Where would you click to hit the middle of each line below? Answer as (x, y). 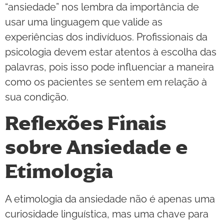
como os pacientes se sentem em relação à (106, 82)
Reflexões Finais (86, 123)
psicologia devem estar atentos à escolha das (111, 52)
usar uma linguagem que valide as (84, 22)
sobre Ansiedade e (96, 147)
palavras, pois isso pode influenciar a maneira (109, 67)
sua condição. (37, 97)
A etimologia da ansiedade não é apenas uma (110, 199)
